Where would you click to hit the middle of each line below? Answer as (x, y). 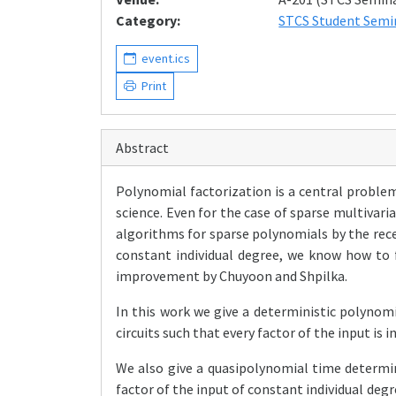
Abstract (142, 148)
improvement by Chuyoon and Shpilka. (232, 276)
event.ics (163, 58)
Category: (148, 20)
